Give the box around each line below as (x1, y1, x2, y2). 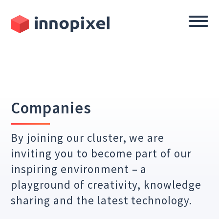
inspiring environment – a (11, 162, 147, 176)
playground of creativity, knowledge (11, 177, 202, 192)
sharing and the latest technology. (11, 193, 193, 207)
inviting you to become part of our (11, 146, 192, 160)
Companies (11, 98, 92, 118)
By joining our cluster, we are (11, 131, 165, 145)
